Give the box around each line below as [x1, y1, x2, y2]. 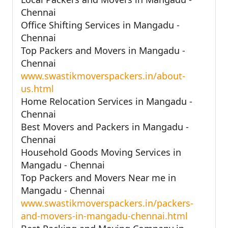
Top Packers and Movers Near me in [21, 171, 176, 184]
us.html [21, 82, 54, 95]
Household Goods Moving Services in [21, 146, 181, 158]
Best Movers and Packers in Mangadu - [21, 120, 189, 133]
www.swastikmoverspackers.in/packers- [21, 196, 193, 209]
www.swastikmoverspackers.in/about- [21, 69, 185, 82]
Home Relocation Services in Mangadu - [21, 95, 192, 107]
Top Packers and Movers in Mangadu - [21, 44, 185, 56]
